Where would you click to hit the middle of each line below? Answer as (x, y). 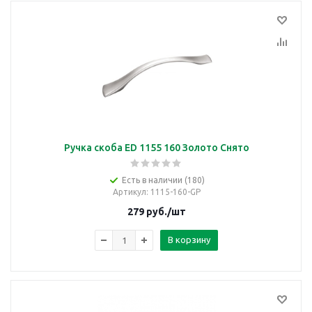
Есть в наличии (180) (163, 180)
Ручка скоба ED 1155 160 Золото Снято (156, 148)
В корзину (189, 240)
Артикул (129, 192)
